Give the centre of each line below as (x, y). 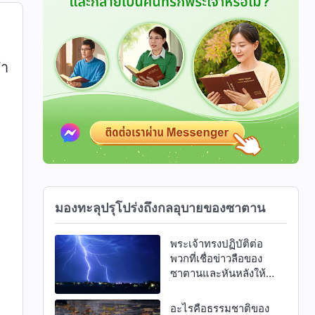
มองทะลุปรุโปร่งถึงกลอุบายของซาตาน (160, 207)
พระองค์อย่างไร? (208, 288)
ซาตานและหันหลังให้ (218, 273)
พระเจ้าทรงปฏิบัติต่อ (216, 243)
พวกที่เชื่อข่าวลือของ (216, 258)
